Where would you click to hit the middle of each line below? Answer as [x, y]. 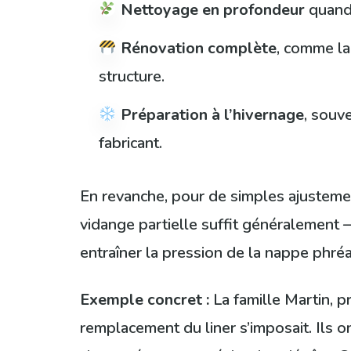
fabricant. [130, 143]
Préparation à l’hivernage [212, 114]
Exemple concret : [145, 299]
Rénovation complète [198, 49]
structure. [132, 77]
